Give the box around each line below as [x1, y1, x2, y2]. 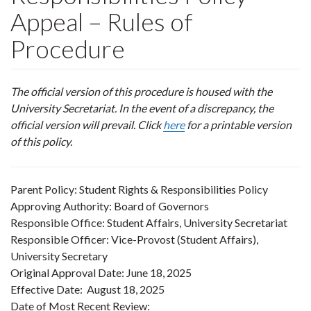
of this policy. [10, 135, 72, 148]
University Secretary [10, 249, 108, 262]
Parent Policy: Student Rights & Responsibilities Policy [10, 183, 268, 196]
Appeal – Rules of [10, 6, 193, 37]
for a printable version [185, 118, 292, 131]
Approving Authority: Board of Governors [10, 199, 211, 212]
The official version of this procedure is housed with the [10, 85, 272, 98]
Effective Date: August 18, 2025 [10, 283, 165, 296]
